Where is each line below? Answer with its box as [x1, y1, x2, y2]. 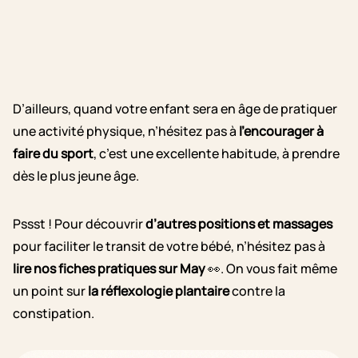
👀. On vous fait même [205, 260, 337, 278]
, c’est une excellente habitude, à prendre [93, 145, 340, 163]
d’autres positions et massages [145, 215, 332, 233]
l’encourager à [239, 122, 324, 141]
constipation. [13, 304, 94, 323]
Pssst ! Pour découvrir [13, 215, 145, 233]
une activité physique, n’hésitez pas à [13, 122, 239, 141]
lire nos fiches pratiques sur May [13, 260, 205, 278]
